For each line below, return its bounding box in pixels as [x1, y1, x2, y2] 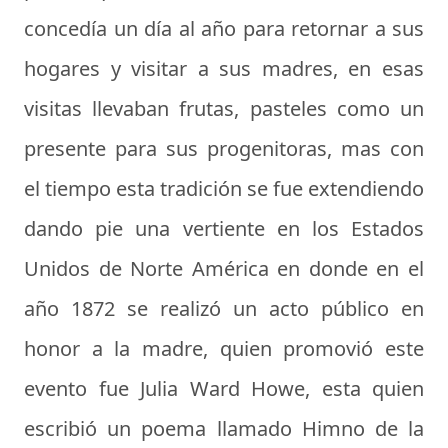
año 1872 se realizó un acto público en [24, 294, 424, 322]
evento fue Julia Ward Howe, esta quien [24, 374, 424, 402]
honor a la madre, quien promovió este [24, 334, 424, 362]
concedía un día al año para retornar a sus [24, 14, 424, 42]
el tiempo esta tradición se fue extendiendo [24, 174, 424, 202]
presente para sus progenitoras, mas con [24, 134, 424, 162]
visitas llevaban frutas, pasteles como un [24, 94, 424, 122]
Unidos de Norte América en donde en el [24, 254, 424, 282]
